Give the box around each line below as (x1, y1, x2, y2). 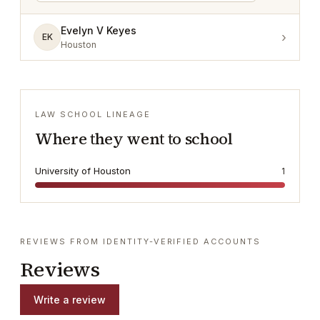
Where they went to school (35, 128, 233, 149)
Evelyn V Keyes (61, 24, 136, 36)
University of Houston (35, 165, 131, 176)
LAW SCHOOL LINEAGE (35, 109, 151, 119)
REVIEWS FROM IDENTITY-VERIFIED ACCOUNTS (20, 236, 261, 246)
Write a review (34, 294, 106, 306)
